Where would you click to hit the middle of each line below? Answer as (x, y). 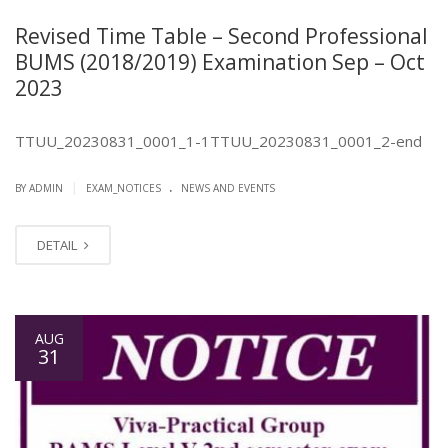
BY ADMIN (40, 188)
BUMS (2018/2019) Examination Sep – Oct (220, 62)
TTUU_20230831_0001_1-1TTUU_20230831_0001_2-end (218, 141)
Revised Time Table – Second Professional (221, 36)
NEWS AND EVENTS (228, 188)
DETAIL (58, 245)
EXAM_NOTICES (123, 188)
